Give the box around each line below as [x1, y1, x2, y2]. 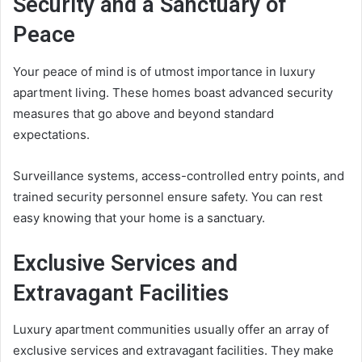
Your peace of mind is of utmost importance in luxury [13, 63, 315, 79]
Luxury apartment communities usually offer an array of [13, 322, 329, 338]
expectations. [13, 126, 90, 142]
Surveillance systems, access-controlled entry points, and [13, 167, 344, 183]
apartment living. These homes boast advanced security [13, 84, 333, 100]
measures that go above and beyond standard [13, 105, 274, 121]
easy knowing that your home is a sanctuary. [13, 209, 265, 225]
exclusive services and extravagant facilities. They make [13, 343, 334, 359]
